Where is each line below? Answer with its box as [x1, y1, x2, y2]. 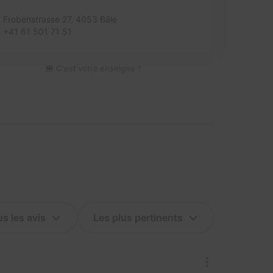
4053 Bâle [76, 14, 117, 24]
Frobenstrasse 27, [3, 14, 76, 24]
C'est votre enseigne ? [54, 63, 141, 73]
